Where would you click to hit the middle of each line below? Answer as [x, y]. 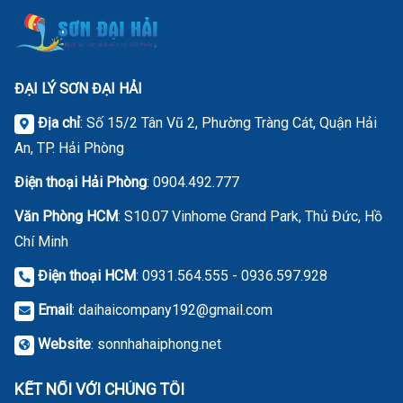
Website [64, 344]
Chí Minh [41, 241]
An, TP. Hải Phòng [69, 148]
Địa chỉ [59, 122]
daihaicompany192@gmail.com [175, 309]
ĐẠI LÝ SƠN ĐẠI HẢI [78, 88]
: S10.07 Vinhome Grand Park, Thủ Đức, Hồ [250, 216]
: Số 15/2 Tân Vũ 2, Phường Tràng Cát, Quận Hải [228, 122]
